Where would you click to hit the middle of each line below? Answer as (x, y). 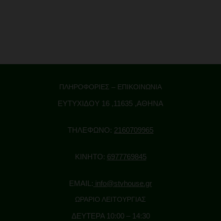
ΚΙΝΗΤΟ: (91, 157)
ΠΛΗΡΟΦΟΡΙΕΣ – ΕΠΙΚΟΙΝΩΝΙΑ (110, 87)
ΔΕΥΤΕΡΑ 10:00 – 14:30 (110, 216)
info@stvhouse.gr (123, 183)
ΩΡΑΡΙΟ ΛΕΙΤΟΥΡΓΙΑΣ (110, 199)
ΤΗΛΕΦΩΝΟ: (91, 130)
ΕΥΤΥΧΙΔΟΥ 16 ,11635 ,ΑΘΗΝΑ (110, 103)
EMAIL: (81, 183)
